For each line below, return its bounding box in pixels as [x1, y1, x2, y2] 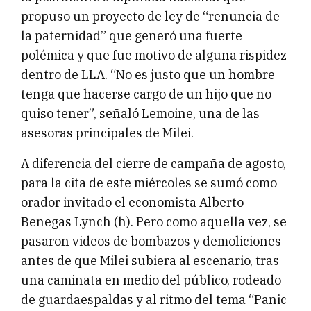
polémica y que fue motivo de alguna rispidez [21, 47, 287, 64]
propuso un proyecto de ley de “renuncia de [21, 8, 280, 25]
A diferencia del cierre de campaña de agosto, [21, 155, 286, 172]
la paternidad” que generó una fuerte [21, 28, 242, 44]
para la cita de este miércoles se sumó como [21, 175, 277, 192]
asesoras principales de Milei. [21, 125, 194, 142]
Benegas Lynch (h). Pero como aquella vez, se [21, 214, 287, 230]
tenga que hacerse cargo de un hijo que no [21, 86, 271, 103]
